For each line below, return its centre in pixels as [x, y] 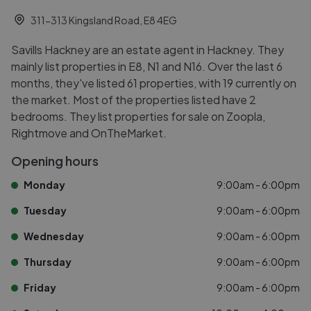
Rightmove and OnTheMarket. [89, 133]
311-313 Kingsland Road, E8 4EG [104, 20]
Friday [40, 287]
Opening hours [55, 161]
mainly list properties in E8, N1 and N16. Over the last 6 [147, 66]
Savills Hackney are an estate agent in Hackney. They [148, 50]
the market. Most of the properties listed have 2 [134, 100]
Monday [44, 185]
